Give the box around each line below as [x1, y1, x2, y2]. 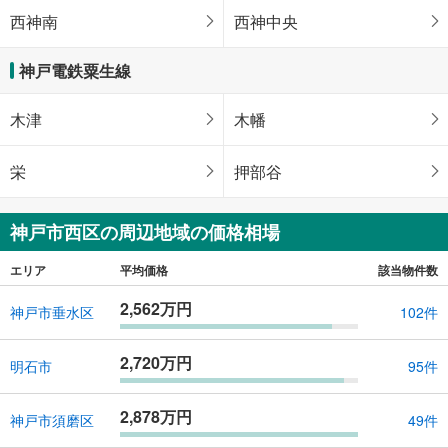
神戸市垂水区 [10, 302, 94, 323]
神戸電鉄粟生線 [19, 58, 131, 82]
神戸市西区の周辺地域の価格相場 [10, 218, 280, 245]
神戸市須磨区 [10, 410, 94, 431]
